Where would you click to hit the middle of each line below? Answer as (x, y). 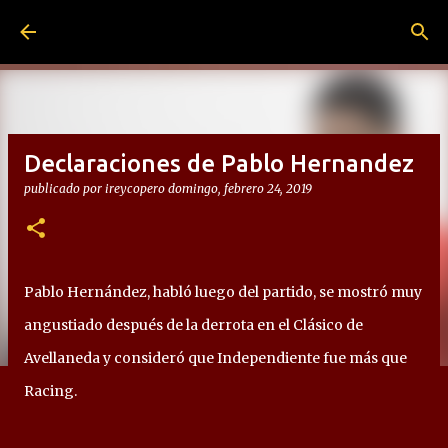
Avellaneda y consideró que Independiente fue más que (215, 358)
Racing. (50, 391)
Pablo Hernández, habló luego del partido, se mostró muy (223, 292)
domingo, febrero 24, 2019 (240, 188)
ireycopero (135, 188)
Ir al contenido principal (224, 25)
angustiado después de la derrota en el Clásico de (193, 325)
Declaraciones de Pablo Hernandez (219, 163)
